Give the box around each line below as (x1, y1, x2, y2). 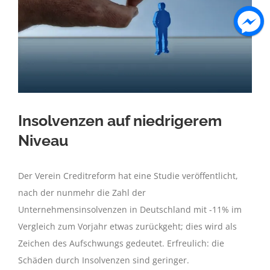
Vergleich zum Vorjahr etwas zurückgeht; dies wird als (18, 221, 237, 233)
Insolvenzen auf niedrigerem (18, 111, 222, 130)
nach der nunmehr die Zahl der (18, 187, 146, 199)
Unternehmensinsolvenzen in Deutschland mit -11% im (18, 204, 242, 216)
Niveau (18, 131, 68, 150)
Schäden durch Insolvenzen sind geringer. (18, 254, 189, 266)
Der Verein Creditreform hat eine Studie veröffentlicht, (18, 170, 238, 182)
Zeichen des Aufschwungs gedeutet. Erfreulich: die (18, 237, 224, 250)
